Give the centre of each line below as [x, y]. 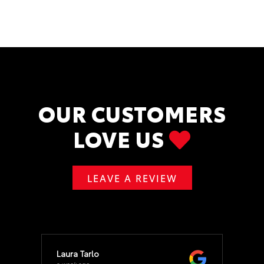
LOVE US [121, 138]
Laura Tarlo [78, 253]
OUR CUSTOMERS [132, 113]
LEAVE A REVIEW [132, 177]
